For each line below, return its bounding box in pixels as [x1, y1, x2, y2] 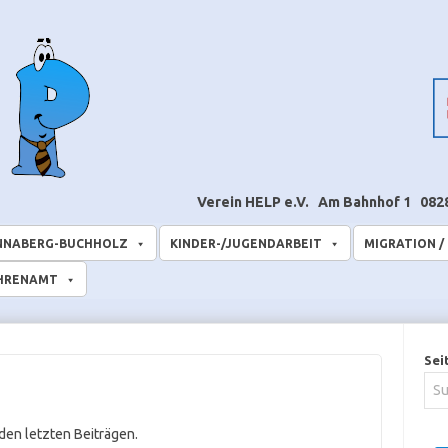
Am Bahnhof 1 [318, 194, 414, 210]
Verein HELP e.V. [197, 194, 312, 210]
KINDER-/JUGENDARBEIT [170, 237, 322, 250]
